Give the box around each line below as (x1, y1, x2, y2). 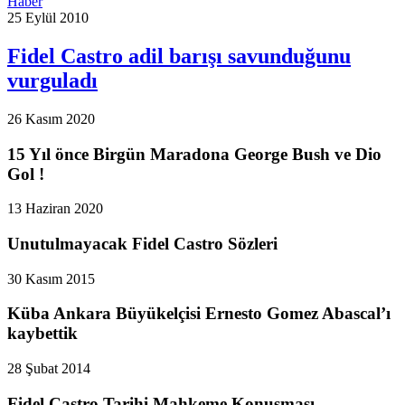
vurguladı (7, 68, 98, 92)
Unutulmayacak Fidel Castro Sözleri (7, 233, 278, 253)
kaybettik (7, 324, 78, 344)
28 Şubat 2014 (7, 361, 90, 377)
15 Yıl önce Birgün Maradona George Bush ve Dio (7, 144, 381, 164)
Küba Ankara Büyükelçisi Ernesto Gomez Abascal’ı (7, 304, 391, 324)
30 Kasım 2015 (7, 270, 95, 287)
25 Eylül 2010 (7, 10, 89, 26)
